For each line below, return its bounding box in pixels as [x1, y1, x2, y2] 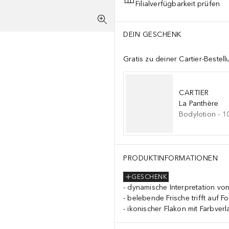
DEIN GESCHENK [123, 30, 181, 39]
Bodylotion [179, 110, 216, 119]
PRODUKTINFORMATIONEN [123, 154, 218, 163]
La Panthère [179, 99, 219, 108]
